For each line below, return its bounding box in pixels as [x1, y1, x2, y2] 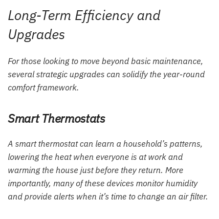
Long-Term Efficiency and [8, 5, 160, 24]
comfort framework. [8, 82, 79, 93]
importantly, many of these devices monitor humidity [8, 178, 197, 189]
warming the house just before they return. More [8, 165, 183, 176]
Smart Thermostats [8, 110, 105, 127]
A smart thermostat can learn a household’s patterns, [8, 138, 203, 150]
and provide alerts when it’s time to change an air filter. [8, 191, 208, 202]
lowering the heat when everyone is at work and [8, 152, 183, 163]
